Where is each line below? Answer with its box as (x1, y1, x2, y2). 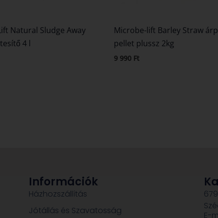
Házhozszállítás (29, 188, 88, 200)
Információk (29, 174, 98, 189)
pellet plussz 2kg (114, 37, 174, 49)
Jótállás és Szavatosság (29, 204, 122, 216)
